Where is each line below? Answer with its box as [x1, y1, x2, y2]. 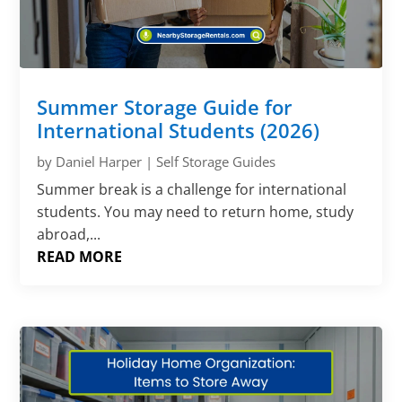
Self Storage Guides [156, 152, 276, 170]
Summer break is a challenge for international [37, 179, 347, 199]
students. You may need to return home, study [37, 201, 354, 222]
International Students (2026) [37, 116, 320, 144]
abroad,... [37, 223, 101, 244]
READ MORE [37, 246, 123, 267]
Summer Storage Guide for [37, 92, 293, 120]
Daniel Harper [56, 152, 143, 170]
